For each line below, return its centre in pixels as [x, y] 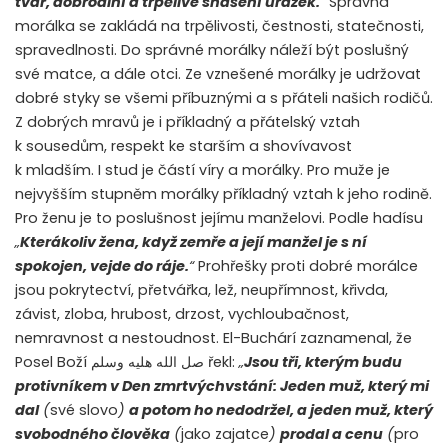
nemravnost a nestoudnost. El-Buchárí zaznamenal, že [213, 338]
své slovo [84, 410]
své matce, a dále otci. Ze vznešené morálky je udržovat [218, 74]
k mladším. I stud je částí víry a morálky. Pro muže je [202, 170]
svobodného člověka [92, 434]
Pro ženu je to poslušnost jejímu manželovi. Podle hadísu [219, 218]
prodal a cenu [331, 434]
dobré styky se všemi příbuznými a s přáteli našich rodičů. [224, 98]
